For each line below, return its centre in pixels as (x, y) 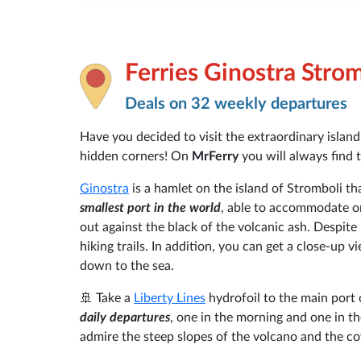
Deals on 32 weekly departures (236, 104)
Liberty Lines (170, 298)
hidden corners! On (136, 156)
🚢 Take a (107, 298)
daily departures (125, 317)
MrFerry (217, 156)
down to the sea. (127, 266)
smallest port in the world (150, 207)
